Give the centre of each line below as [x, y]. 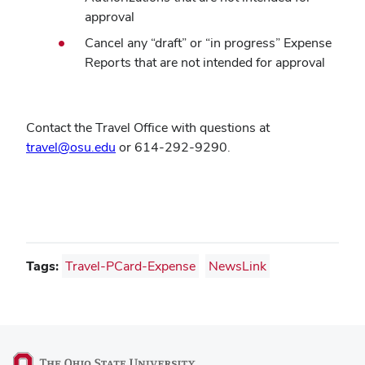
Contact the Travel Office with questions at [148, 128]
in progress [243, 43]
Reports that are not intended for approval [205, 62]
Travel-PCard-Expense [130, 266]
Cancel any [118, 43]
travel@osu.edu [71, 147]
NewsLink [237, 266]
